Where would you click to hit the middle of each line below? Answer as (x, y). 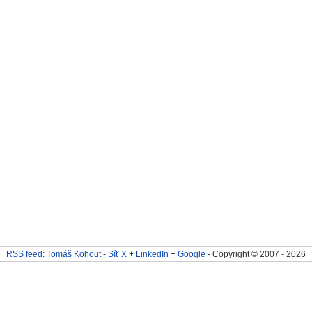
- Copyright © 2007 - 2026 (255, 254)
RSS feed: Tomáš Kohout (53, 254)
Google (191, 254)
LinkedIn (152, 254)
